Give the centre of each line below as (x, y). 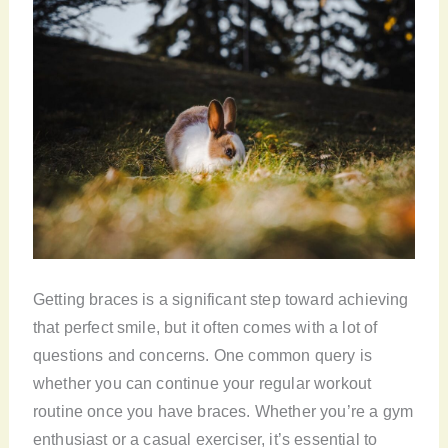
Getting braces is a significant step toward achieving (220, 299)
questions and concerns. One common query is (202, 355)
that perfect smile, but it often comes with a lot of (205, 327)
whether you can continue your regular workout (202, 383)
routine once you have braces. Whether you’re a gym (223, 411)
